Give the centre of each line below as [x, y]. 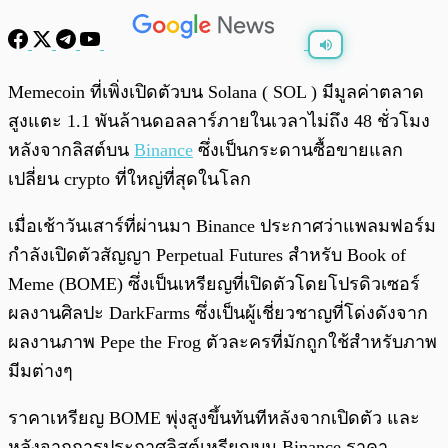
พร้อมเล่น [81, 82]
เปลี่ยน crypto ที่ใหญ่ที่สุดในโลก [129, 179]
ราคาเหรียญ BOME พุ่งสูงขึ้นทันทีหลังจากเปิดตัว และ [214, 418]
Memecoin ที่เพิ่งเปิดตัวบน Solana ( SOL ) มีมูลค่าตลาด [216, 92]
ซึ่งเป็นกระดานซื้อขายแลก [298, 150]
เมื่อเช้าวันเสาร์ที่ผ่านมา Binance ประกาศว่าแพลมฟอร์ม [222, 226]
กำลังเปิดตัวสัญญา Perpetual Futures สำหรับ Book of [207, 255]
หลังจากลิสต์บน [71, 150]
